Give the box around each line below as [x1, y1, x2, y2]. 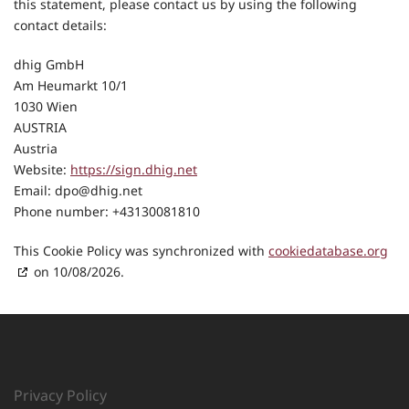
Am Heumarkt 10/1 [14, 77, 128, 94]
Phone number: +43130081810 [14, 203, 200, 220]
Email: [14, 182, 55, 199]
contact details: [14, 16, 107, 34]
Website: [14, 161, 70, 178]
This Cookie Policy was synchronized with [14, 242, 268, 259]
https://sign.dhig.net [70, 161, 197, 178]
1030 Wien [14, 98, 78, 115]
